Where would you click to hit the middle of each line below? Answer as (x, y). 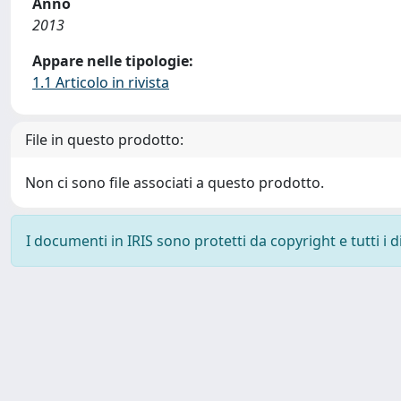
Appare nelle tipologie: (113, 61)
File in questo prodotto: (104, 140)
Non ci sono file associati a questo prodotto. (175, 183)
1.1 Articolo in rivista (101, 82)
